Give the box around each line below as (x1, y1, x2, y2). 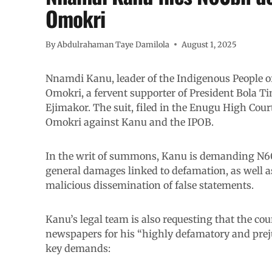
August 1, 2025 (182, 39, 237, 50)
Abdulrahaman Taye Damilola (57, 39, 170, 50)
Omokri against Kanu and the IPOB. (45, 116, 214, 129)
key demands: (45, 242, 110, 255)
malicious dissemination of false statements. (45, 179, 254, 192)
